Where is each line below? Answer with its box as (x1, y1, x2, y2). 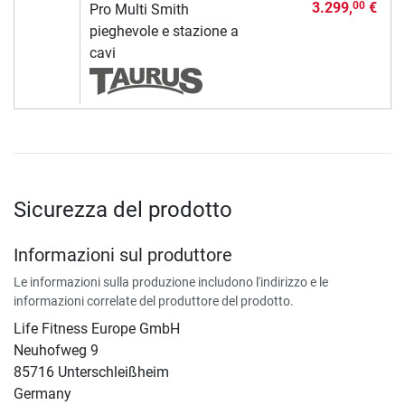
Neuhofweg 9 (14, 341, 99, 359)
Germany (14, 384, 71, 402)
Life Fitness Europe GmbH (14, 319, 180, 337)
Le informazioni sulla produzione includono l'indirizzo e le (14, 274, 328, 289)
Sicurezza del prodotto (14, 196, 232, 222)
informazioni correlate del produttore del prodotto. (14, 293, 294, 308)
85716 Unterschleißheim (14, 363, 169, 381)
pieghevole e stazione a (89, 22, 239, 40)
